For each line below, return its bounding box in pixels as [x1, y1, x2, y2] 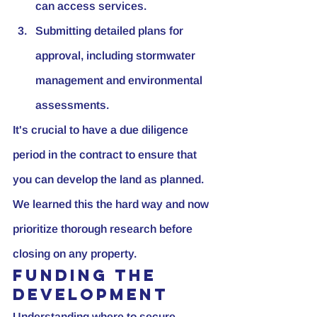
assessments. [35, 98, 109, 111]
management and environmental [35, 74, 205, 86]
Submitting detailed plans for [35, 24, 186, 37]
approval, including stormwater [35, 49, 198, 62]
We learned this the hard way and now [13, 197, 212, 210]
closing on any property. [13, 247, 137, 260]
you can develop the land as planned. [13, 173, 207, 185]
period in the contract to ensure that [13, 148, 200, 161]
